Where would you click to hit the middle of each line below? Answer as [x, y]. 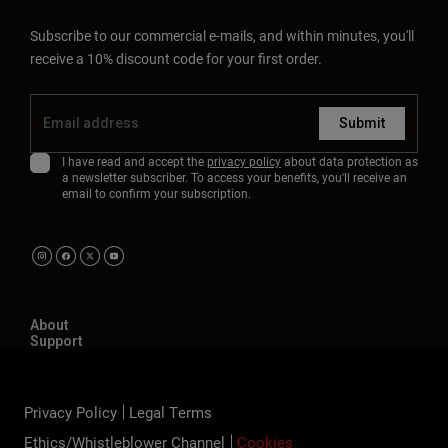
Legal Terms [170, 412]
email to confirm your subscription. [156, 193]
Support [56, 341]
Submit [362, 123]
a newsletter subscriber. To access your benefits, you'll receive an [234, 177]
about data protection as [349, 161]
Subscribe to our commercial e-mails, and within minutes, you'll [222, 36]
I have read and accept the [134, 161]
